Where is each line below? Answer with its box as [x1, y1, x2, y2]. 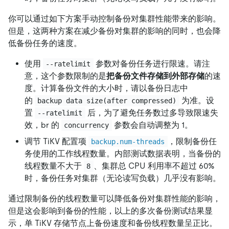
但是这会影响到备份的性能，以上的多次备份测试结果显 [8, 205, 213, 216]
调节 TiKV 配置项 [25, 136, 88, 146]
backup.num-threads [91, 137, 165, 146]
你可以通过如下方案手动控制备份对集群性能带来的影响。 [8, 13, 221, 24]
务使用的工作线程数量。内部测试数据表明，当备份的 [25, 148, 221, 158]
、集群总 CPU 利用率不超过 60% [93, 161, 216, 171]
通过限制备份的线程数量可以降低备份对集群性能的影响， [8, 193, 221, 203]
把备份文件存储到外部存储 [106, 71, 204, 81]
